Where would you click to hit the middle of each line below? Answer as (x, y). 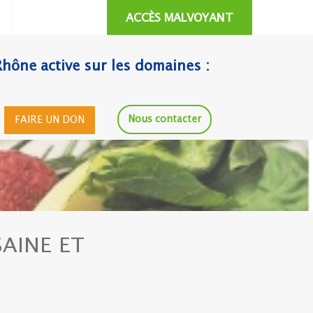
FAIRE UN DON (50, 120)
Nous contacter (165, 119)
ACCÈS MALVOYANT (180, 19)
